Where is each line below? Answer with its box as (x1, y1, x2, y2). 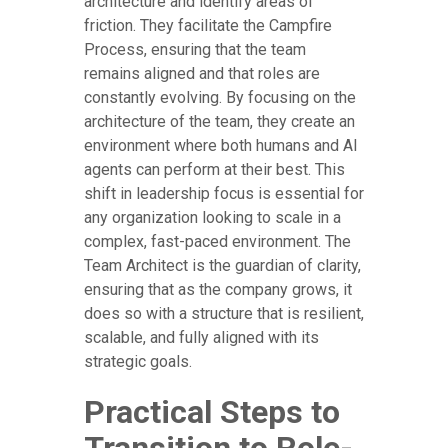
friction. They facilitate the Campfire (84, 16, 332, 36)
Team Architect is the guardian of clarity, (84, 256, 361, 276)
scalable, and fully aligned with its (84, 328, 319, 348)
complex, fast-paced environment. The (84, 232, 351, 252)
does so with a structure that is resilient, (84, 304, 364, 324)
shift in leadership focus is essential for (84, 184, 364, 204)
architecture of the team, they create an (84, 112, 355, 132)
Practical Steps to (84, 393, 340, 432)
